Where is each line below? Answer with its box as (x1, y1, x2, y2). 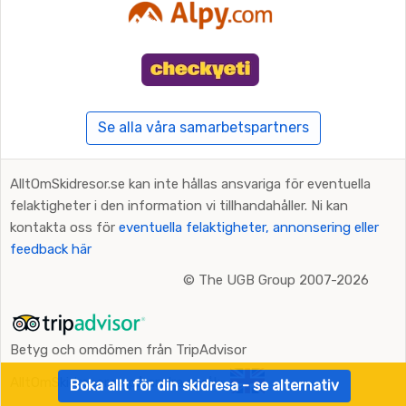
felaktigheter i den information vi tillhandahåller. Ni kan (10, 197, 348, 214)
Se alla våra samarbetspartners (97, 119, 309, 137)
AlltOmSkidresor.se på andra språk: (10, 373, 223, 391)
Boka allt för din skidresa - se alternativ (69, 376, 339, 394)
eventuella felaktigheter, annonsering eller (119, 218, 379, 236)
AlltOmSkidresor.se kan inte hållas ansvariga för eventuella (10, 175, 371, 192)
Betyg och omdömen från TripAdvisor (10, 341, 246, 358)
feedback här (10, 240, 92, 257)
